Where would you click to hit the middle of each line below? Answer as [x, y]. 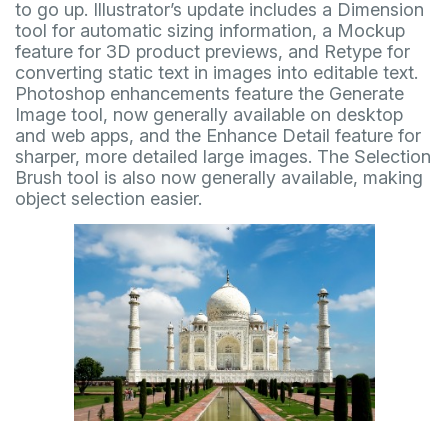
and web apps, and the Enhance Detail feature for [218, 135]
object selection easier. [108, 198]
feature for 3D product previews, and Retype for [212, 51]
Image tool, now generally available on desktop [209, 114]
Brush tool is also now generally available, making [219, 177]
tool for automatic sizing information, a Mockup [210, 30]
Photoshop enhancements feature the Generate [209, 93]
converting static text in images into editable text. [216, 72]
